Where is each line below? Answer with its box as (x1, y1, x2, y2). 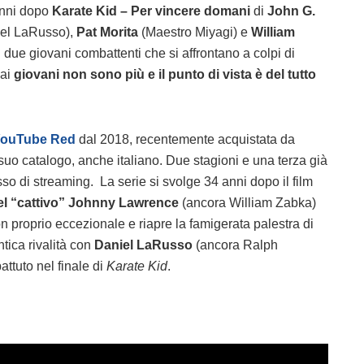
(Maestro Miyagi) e (138, 24, 251, 39)
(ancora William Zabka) (179, 195, 316, 210)
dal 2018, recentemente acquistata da (76, 132, 295, 146)
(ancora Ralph (196, 237, 278, 252)
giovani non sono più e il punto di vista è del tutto (14, 67, 316, 81)
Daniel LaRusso (94, 237, 196, 252)
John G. (267, 3, 315, 18)
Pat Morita (76, 24, 138, 39)
